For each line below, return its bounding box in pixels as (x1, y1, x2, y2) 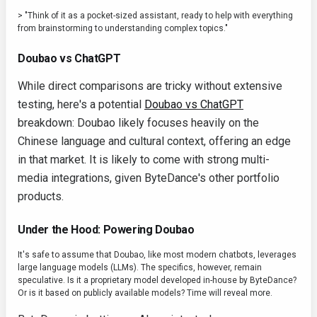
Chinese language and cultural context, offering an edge (18, 134, 291, 148)
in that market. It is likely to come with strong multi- (18, 153, 270, 166)
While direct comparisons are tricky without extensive (18, 79, 282, 93)
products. (18, 190, 64, 203)
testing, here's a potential (18, 98, 144, 111)
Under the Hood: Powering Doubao (18, 223, 195, 236)
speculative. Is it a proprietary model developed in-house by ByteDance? (18, 275, 296, 285)
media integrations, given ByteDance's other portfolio (18, 171, 279, 185)
